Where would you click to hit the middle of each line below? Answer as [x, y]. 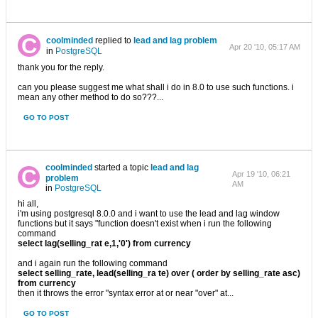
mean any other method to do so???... [91, 97]
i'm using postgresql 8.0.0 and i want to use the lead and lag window [149, 214]
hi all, [28, 204]
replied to [113, 40]
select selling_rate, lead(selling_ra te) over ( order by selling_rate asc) [159, 273]
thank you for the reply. [61, 67]
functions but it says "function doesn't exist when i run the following [145, 224]
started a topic [121, 168]
